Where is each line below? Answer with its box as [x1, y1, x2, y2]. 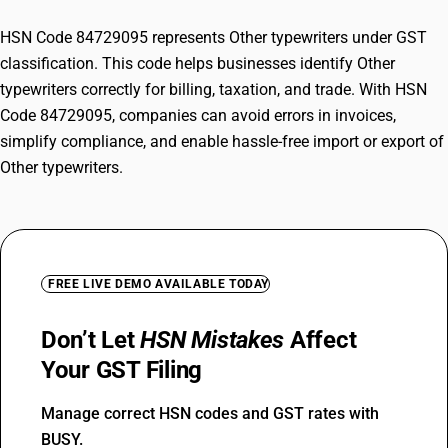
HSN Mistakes [140, 326, 285, 354]
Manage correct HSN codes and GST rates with [41, 404, 379, 423]
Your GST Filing [41, 356, 203, 384]
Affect [284, 326, 357, 354]
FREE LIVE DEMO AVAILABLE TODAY [48, 277, 269, 291]
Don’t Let [41, 326, 141, 354]
